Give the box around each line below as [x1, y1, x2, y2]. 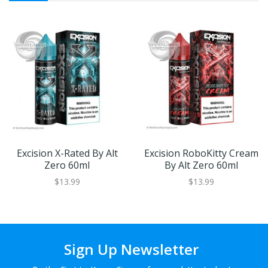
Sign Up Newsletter [63, 239, 199, 260]
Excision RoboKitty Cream [144, 147, 258, 160]
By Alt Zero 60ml [164, 159, 238, 172]
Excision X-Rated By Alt [16, 147, 118, 160]
